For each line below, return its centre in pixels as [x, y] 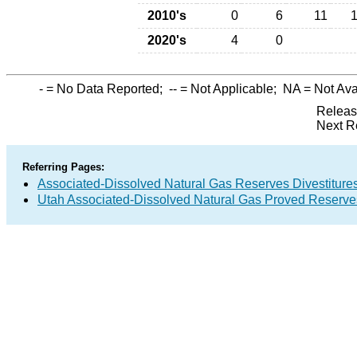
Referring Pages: [63, 167]
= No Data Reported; [106, 89]
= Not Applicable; [230, 89]
